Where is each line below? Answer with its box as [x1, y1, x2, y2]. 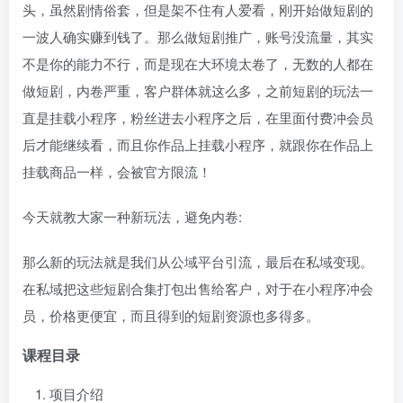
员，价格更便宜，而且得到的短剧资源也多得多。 [22, 306, 319, 325]
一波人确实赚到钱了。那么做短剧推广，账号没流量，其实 [22, 27, 373, 46]
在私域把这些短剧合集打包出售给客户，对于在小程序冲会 [22, 279, 373, 298]
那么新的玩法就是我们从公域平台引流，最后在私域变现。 [22, 252, 373, 271]
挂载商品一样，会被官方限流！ [22, 162, 211, 181]
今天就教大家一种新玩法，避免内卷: [22, 207, 242, 226]
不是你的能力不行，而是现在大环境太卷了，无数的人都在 [22, 54, 373, 73]
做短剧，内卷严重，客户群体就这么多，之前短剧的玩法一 [22, 81, 373, 100]
